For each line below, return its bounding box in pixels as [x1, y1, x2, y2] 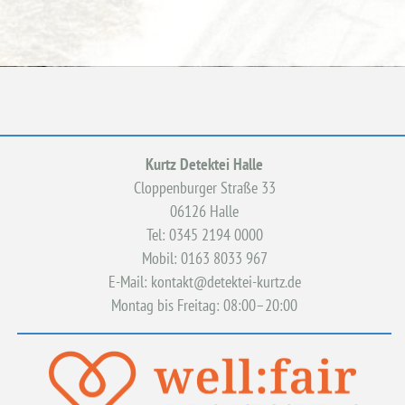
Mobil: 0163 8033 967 [141, 247, 268, 268]
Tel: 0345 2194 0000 [146, 223, 263, 245]
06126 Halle [170, 200, 240, 221]
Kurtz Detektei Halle [146, 153, 264, 174]
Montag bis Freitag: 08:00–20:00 [111, 294, 298, 316]
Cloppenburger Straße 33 [133, 176, 276, 198]
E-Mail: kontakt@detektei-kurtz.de [108, 270, 301, 292]
